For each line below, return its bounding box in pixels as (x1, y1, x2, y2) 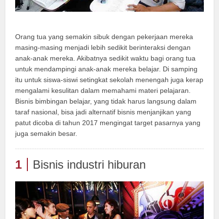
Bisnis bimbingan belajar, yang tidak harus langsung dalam (15, 97, 197, 105)
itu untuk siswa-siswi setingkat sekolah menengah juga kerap (15, 76, 204, 84)
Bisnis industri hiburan (33, 158, 146, 171)
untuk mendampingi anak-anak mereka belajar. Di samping (15, 65, 198, 73)
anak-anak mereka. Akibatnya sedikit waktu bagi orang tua (15, 54, 196, 62)
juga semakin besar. (15, 130, 78, 137)
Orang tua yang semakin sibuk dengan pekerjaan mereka (15, 33, 194, 41)
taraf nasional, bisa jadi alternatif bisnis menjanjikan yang (15, 108, 192, 116)
